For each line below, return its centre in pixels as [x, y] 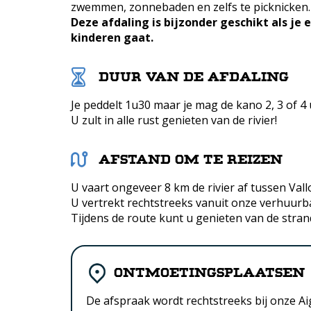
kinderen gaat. [112, 37]
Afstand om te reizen [191, 160]
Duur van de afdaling [194, 77]
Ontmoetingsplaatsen [209, 273]
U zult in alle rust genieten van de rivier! [174, 120]
